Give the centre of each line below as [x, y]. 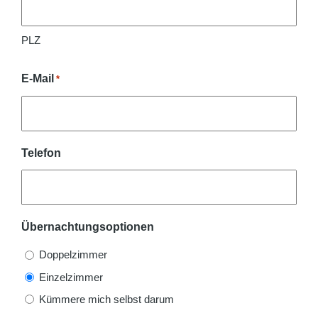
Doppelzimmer [73, 255]
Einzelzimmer [71, 277]
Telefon [41, 153]
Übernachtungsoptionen [88, 227]
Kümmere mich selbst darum [106, 299]
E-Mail [38, 78]
